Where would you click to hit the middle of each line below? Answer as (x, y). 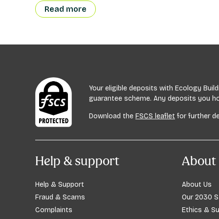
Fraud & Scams (60, 197)
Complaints (54, 210)
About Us (197, 185)
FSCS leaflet (155, 116)
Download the (112, 116)
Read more (66, 9)
